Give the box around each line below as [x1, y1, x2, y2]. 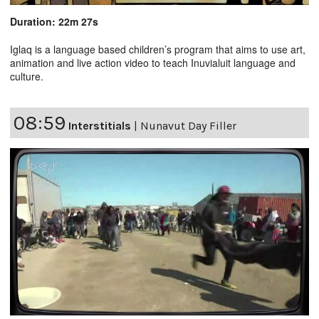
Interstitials [68, 118, 131, 132]
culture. [10, 68, 43, 83]
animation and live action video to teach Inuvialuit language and [10, 55, 296, 70]
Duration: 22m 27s [10, 14, 98, 28]
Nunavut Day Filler [140, 118, 236, 132]
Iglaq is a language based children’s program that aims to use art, [10, 41, 305, 56]
